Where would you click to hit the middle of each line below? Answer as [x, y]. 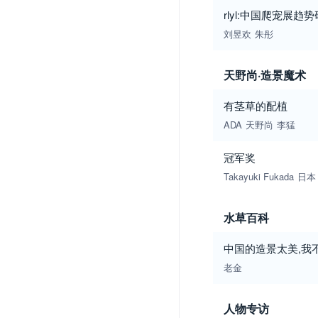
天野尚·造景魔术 [265, 75]
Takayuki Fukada [259, 176]
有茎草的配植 [256, 105]
